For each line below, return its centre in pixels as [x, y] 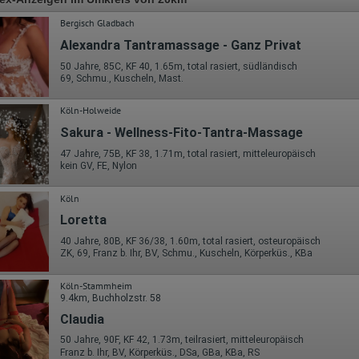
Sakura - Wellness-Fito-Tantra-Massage [182, 133]
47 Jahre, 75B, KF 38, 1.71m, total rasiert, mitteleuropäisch [188, 153]
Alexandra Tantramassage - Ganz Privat [181, 45]
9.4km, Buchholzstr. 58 [111, 298]
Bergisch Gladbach [97, 22]
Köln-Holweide [91, 111]
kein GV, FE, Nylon [99, 166]
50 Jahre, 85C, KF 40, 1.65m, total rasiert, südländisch [179, 66]
